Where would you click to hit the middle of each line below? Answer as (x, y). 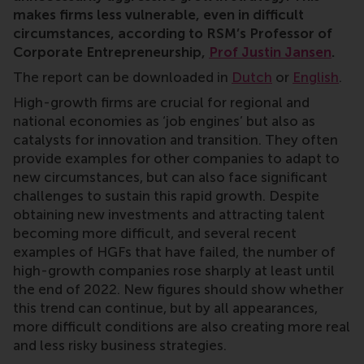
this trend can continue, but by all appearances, (165, 308)
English (316, 78)
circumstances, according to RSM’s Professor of (173, 34)
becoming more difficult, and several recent (155, 234)
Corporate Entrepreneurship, (111, 52)
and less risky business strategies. (123, 346)
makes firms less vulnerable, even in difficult (158, 15)
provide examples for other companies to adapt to (176, 159)
